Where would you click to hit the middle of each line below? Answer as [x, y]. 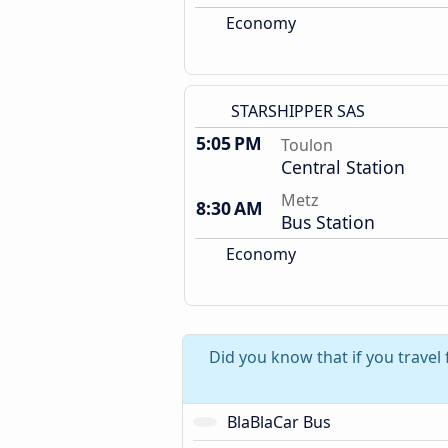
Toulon [307, 145]
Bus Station [328, 222]
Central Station [343, 167]
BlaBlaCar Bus [278, 422]
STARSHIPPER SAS [298, 111]
